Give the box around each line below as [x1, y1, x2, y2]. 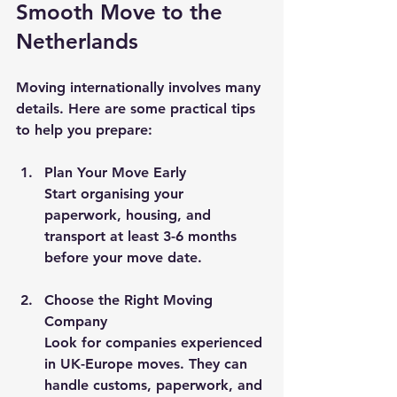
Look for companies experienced [44, 333, 267, 351]
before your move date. [44, 248, 202, 266]
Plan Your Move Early [44, 163, 186, 181]
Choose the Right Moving [44, 291, 217, 308]
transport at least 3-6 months [44, 227, 241, 245]
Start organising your [44, 184, 188, 202]
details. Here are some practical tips [16, 99, 260, 117]
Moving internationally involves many [16, 78, 265, 96]
